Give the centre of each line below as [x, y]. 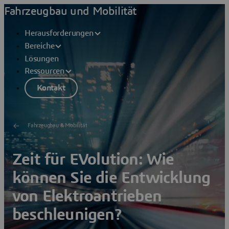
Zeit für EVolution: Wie [93, 159]
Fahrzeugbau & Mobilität [58, 126]
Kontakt [51, 88]
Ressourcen [44, 71]
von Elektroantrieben [87, 196]
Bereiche [40, 46]
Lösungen [42, 59]
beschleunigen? [67, 214]
